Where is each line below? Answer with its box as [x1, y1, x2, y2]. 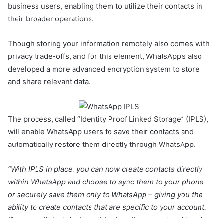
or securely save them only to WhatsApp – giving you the [8, 189, 203, 199]
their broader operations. [8, 14, 94, 23]
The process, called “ [8, 114, 80, 124]
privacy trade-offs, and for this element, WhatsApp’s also [8, 51, 202, 61]
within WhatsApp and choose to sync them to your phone [8, 177, 204, 186]
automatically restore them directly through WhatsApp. [8, 139, 196, 149]
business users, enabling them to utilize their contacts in [8, 1, 202, 11]
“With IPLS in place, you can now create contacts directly [8, 164, 202, 174]
